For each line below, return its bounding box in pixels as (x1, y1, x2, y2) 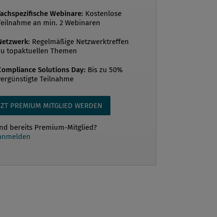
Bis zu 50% (86, 65, 123, 74)
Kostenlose (83, 9, 122, 18)
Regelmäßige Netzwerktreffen (30, 37, 129, 46)
